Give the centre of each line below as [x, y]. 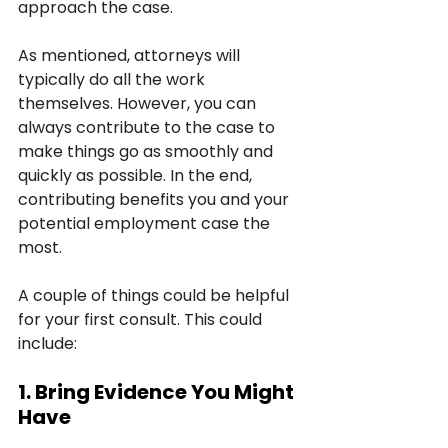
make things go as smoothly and [147, 151]
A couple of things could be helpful [155, 295]
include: [47, 343]
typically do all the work [113, 79]
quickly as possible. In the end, [137, 175]
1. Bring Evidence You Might [158, 391]
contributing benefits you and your [155, 199]
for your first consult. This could [142, 319]
